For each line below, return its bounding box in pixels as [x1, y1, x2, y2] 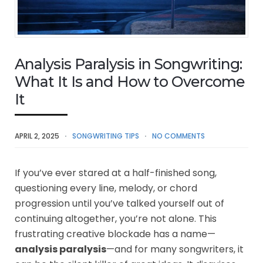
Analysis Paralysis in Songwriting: [15, 55, 242, 73]
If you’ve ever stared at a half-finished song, [15, 166, 217, 180]
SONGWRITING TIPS [72, 130, 139, 141]
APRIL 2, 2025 [15, 130, 59, 141]
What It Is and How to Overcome [15, 72, 245, 90]
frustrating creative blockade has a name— [15, 227, 215, 241]
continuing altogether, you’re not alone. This [15, 211, 217, 225]
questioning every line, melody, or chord [15, 181, 197, 195]
